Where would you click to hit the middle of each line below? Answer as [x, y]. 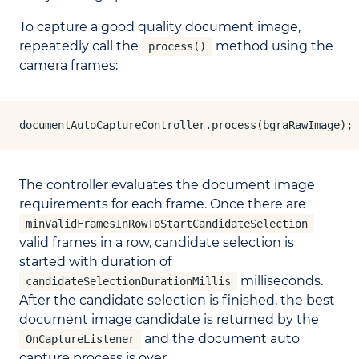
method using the [273, 46]
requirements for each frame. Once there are [163, 204]
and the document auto [220, 339]
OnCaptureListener [80, 339]
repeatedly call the [81, 46]
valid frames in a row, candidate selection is [157, 243]
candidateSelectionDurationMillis [128, 282]
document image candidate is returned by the [169, 320]
